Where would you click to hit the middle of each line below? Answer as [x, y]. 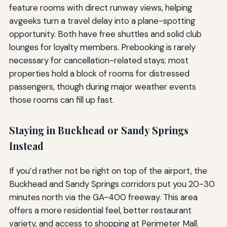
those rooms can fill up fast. [61, 100]
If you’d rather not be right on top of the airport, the [108, 171]
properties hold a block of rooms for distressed [99, 74]
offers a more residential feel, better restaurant [100, 210]
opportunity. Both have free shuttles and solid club [105, 34]
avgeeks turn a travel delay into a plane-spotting [102, 21]
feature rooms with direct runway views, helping [100, 8]
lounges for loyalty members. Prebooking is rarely [102, 47]
